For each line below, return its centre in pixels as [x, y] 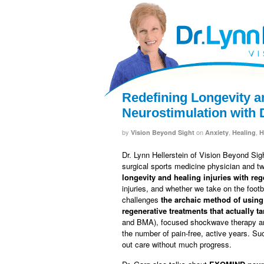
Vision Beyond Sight [163, 132]
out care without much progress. [177, 244]
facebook [195, 12]
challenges [141, 199]
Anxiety [217, 132]
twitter [222, 12]
